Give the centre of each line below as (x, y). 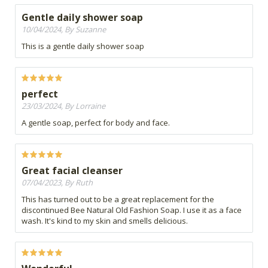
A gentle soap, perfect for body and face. (96, 123)
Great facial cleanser (72, 171)
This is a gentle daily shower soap (83, 46)
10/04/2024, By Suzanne (64, 30)
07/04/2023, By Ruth (57, 183)
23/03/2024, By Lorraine (63, 106)
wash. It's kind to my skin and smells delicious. (105, 221)
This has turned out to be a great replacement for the (118, 200)
